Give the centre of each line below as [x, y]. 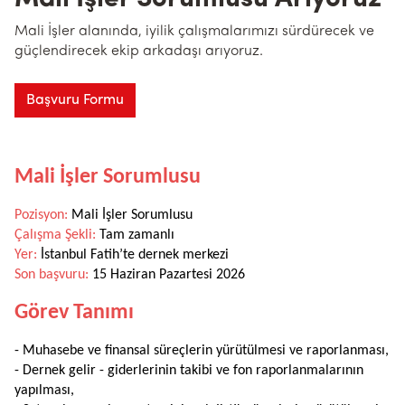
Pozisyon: [41, 216]
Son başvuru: [52, 275]
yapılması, [44, 391]
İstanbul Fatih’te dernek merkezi [133, 255]
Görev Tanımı [74, 313]
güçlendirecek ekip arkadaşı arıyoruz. [139, 52]
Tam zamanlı [135, 235]
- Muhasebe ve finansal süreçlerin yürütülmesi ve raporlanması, [202, 351]
